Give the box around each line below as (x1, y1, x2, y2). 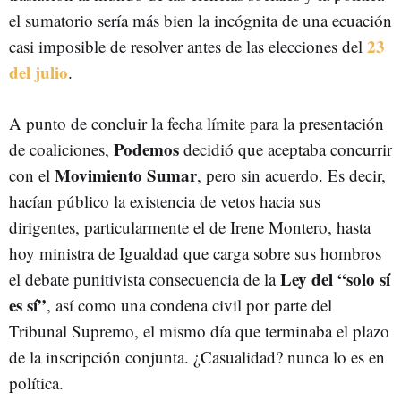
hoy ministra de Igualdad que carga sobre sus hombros (9, 242, 381, 264)
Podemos (114, 137, 179, 161)
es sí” (9, 293, 47, 317)
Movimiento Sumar (50, 163, 197, 187)
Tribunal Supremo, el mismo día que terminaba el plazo (9, 320, 389, 342)
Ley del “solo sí (280, 267, 390, 291)
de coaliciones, (9, 138, 114, 160)
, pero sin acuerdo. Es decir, (197, 164, 386, 186)
